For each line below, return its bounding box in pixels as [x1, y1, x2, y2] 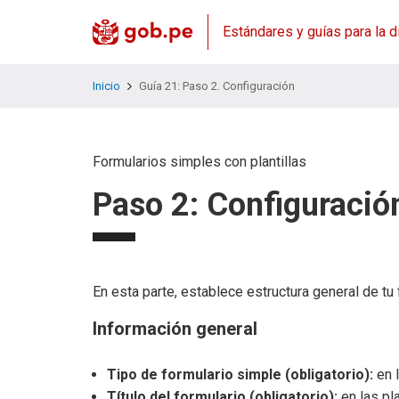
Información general [93, 318, 257, 339]
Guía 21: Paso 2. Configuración [138, 79, 295, 93]
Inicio [93, 79, 120, 93]
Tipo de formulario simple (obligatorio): [107, 366, 373, 383]
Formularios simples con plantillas [93, 153, 306, 170]
